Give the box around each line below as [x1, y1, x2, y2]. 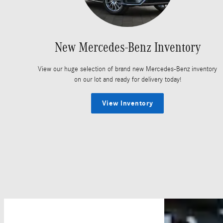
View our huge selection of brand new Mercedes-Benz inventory [38, 65, 217, 73]
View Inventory [102, 99, 153, 108]
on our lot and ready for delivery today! [74, 75, 181, 84]
